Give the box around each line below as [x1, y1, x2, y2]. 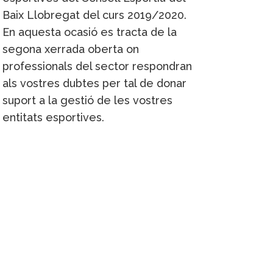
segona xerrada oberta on [2, 42, 139, 55]
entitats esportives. [2, 110, 104, 124]
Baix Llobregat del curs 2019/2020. [2, 8, 186, 21]
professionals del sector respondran [2, 59, 192, 73]
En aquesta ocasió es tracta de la [2, 25, 177, 38]
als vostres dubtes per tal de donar [2, 76, 186, 90]
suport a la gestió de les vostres [2, 93, 172, 107]
